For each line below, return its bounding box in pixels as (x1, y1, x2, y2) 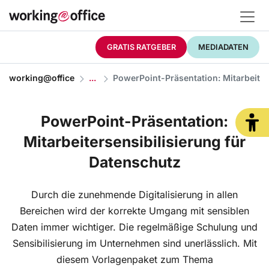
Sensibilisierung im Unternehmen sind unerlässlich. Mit (12, 237, 257, 250)
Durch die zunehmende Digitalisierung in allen (31, 189, 238, 201)
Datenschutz (88, 153, 181, 172)
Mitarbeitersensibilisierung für (23, 133, 246, 151)
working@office (9, 73, 74, 83)
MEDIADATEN (198, 42, 249, 52)
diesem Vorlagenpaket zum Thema (56, 253, 213, 266)
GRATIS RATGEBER (106, 42, 176, 52)
